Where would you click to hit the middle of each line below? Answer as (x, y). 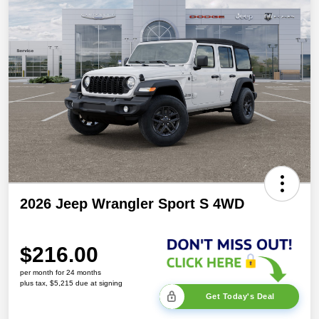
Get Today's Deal (240, 297)
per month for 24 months (61, 272)
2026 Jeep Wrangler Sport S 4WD (132, 203)
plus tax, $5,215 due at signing (71, 283)
